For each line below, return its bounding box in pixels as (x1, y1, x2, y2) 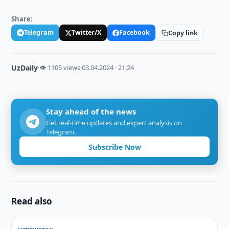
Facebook (119, 28, 150, 37)
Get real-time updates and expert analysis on (46, 118, 182, 127)
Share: (11, 14, 33, 24)
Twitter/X (72, 28, 102, 37)
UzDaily (11, 63, 38, 73)
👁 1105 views (39, 63, 81, 72)
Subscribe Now (88, 142, 141, 152)
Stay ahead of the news (46, 106, 136, 117)
